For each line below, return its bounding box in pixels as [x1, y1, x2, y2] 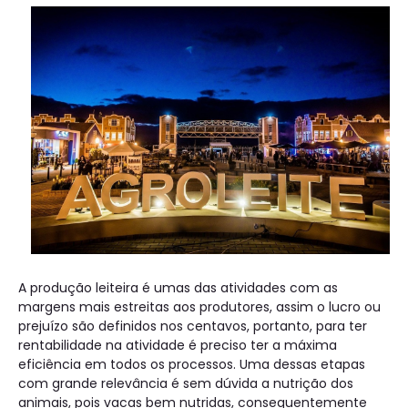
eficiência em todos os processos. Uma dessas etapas [18, 355, 365, 374]
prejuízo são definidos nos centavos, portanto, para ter [18, 317, 367, 336]
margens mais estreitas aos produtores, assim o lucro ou [18, 298, 381, 317]
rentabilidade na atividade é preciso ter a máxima [18, 336, 337, 355]
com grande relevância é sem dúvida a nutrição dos [18, 374, 353, 393]
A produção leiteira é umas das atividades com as [18, 279, 338, 298]
